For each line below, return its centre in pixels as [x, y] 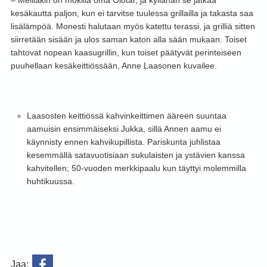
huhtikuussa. [50, 181]
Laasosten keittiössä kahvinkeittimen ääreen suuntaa [126, 116]
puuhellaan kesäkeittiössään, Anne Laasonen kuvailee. [114, 66]
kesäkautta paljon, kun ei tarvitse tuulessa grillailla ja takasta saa [132, 13]
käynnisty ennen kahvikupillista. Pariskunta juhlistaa [123, 142]
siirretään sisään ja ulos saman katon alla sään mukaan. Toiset [128, 40]
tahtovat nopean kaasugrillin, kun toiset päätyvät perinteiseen [126, 53]
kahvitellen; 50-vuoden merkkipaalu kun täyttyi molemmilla [136, 168]
